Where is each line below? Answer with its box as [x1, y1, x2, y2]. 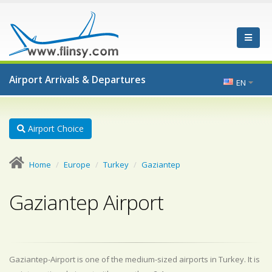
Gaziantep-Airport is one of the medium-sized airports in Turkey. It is [9, 254, 260, 265]
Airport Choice [25, 123, 84, 134]
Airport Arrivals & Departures [9, 73, 146, 86]
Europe [64, 159, 90, 170]
